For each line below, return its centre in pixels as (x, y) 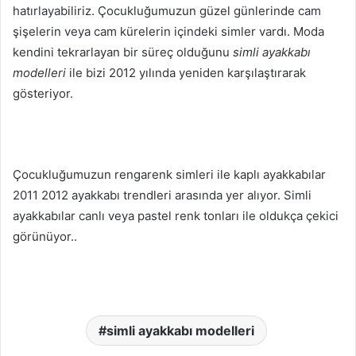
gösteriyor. (43, 93)
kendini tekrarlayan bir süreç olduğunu (123, 52)
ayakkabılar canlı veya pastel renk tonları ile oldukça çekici (176, 216)
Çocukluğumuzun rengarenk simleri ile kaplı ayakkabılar (169, 174)
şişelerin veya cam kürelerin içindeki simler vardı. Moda (168, 31)
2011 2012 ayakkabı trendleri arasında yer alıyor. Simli (162, 195)
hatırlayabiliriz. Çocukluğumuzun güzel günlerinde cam (167, 11)
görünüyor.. (45, 236)
